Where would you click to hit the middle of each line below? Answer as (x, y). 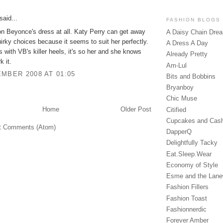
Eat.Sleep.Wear (189, 154)
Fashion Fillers (187, 187)
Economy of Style (192, 165)
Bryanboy (180, 88)
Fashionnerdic (186, 209)
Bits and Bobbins (191, 76)
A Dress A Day (187, 43)
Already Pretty (187, 54)
